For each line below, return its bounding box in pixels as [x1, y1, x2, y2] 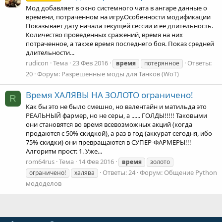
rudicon [26, 58, 49, 67]
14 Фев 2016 [78, 157, 114, 166]
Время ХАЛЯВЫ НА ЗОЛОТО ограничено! [26, 89, 193, 101]
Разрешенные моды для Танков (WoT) [61, 69, 179, 78]
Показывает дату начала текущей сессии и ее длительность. [26, 21, 213, 30]
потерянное [144, 58, 179, 67]
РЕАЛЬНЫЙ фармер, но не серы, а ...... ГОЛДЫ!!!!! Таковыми [26, 111, 207, 120]
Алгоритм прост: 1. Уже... [26, 147, 102, 156]
